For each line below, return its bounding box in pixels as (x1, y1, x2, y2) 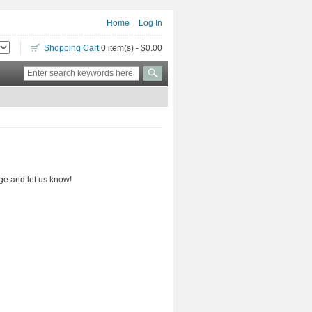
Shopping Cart (44, 43, 99, 53)
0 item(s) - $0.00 (99, 43, 162, 53)
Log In (139, 18, 162, 28)
